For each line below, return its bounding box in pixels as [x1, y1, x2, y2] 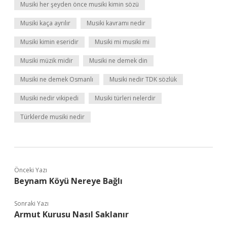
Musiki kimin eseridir [20, 37, 79, 46]
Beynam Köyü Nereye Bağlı [14, 175, 123, 186]
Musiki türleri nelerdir [95, 94, 156, 102]
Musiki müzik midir [20, 56, 73, 65]
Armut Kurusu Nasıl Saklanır [14, 209, 129, 220]
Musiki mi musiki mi [95, 37, 149, 46]
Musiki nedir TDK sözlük [109, 75, 177, 84]
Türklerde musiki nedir [20, 112, 85, 121]
